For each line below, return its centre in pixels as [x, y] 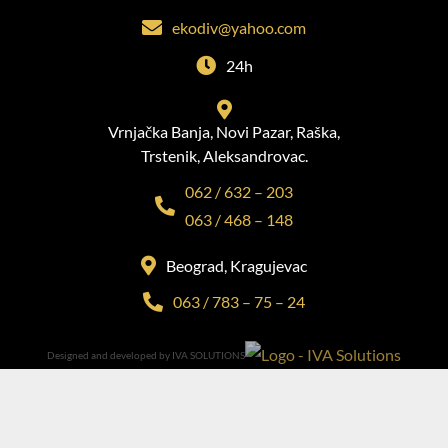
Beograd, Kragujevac [236, 265]
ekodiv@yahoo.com [239, 27]
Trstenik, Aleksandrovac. [224, 155]
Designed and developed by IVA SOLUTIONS [146, 354]
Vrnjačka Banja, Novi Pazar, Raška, [224, 131]
